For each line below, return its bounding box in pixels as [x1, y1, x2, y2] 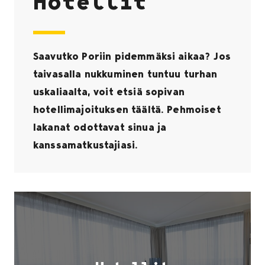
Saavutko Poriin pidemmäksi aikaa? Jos [33, 50, 231, 63]
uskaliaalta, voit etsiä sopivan [33, 86, 185, 98]
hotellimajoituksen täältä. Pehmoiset [33, 104, 221, 116]
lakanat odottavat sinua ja [33, 121, 167, 134]
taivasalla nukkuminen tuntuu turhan [33, 68, 218, 80]
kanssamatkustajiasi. [33, 139, 138, 151]
